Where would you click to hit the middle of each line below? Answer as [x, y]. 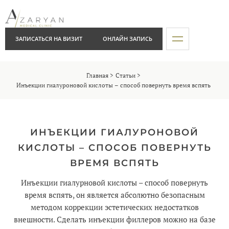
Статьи [125, 76]
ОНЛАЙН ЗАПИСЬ [128, 39]
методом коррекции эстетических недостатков [114, 208]
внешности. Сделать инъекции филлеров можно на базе [114, 220]
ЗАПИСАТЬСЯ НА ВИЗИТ [49, 39]
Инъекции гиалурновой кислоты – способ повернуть [114, 183]
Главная [97, 76]
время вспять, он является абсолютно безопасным [114, 195]
